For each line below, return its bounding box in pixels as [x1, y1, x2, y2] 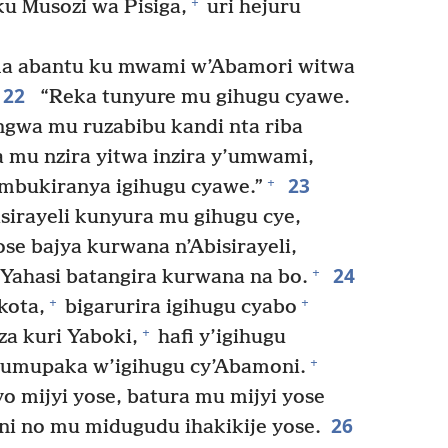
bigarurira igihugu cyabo [60, 296, 297, 320]
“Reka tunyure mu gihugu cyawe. [34, 86, 350, 110]
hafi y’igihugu [153, 326, 286, 350]
